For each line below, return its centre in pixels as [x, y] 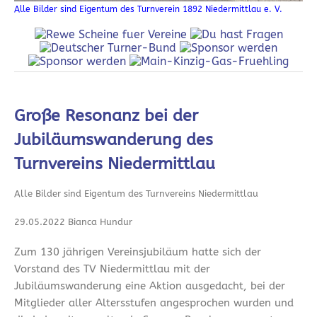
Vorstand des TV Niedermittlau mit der [112, 269]
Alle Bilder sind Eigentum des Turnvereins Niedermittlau [136, 194]
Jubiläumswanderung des [114, 140]
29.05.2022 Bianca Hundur [73, 222]
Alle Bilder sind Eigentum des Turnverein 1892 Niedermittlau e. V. [148, 10]
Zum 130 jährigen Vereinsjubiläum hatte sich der [138, 252]
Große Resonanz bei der [106, 116]
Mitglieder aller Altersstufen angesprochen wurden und [154, 303]
